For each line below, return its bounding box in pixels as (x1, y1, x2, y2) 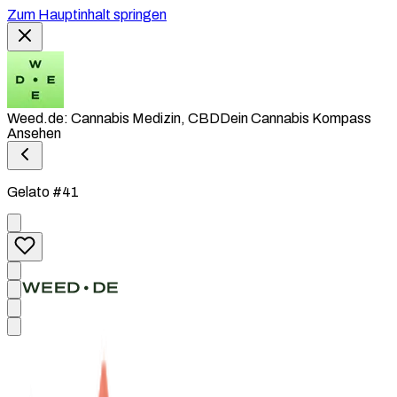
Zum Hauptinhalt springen (7, 7, 167, 22)
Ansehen (7, 126, 61, 141)
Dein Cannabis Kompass (220, 111, 371, 126)
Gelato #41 (7, 184, 79, 199)
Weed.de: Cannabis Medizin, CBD (7, 111, 220, 126)
